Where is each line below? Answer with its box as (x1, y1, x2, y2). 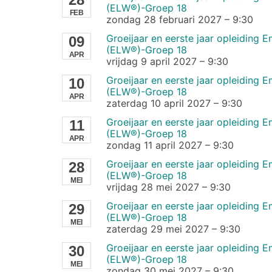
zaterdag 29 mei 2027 (106, 222, 209, 235)
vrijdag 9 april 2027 (106, 55, 197, 67)
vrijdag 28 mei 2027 (106, 180, 199, 193)
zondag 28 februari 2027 (106, 13, 222, 25)
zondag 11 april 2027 (106, 138, 202, 151)
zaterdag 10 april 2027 (106, 97, 211, 109)
